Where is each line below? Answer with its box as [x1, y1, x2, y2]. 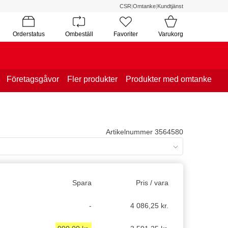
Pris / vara [136, 178, 169, 187]
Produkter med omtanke [126, 74, 212, 83]
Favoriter [113, 30, 138, 38]
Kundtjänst [157, 3, 183, 9]
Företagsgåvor [7, 74, 59, 83]
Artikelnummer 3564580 [105, 127, 183, 136]
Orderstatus [12, 30, 45, 38]
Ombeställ [65, 30, 93, 38]
